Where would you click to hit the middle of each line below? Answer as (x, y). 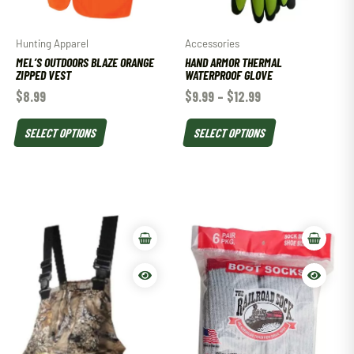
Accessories (212, 43)
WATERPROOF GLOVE (229, 74)
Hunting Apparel (52, 43)
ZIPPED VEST (43, 74)
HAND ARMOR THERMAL (233, 62)
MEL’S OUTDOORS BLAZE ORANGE (85, 62)
